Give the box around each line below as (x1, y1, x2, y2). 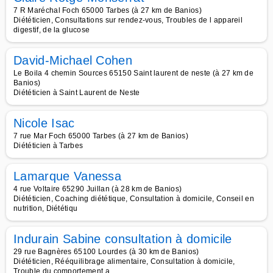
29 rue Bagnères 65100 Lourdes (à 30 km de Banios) (13, 247, 199, 256)
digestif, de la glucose (13, 26, 90, 34)
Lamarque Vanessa (13, 169, 122, 183)
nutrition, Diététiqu (13, 204, 78, 213)
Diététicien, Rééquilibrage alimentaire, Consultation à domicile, (13, 257, 235, 266)
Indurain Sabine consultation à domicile (13, 232, 232, 246)
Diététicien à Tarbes (13, 141, 83, 150)
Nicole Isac (13, 116, 75, 130)
